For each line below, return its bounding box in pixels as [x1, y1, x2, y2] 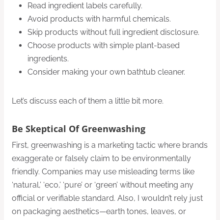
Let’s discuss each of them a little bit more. [12, 96, 164, 106]
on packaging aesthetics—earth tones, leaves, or [12, 207, 186, 217]
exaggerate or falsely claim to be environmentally [12, 154, 191, 164]
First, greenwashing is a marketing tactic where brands [12, 140, 208, 150]
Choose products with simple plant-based [27, 41, 180, 51]
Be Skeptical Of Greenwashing [12, 123, 145, 135]
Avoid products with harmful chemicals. [27, 14, 171, 24]
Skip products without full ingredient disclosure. [27, 27, 199, 37]
